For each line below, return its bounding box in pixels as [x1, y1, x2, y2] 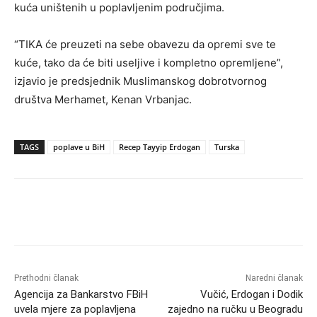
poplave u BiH [53, 141, 105, 152]
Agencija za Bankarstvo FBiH [14, 287, 148, 301]
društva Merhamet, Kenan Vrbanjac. [14, 92, 192, 106]
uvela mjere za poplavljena [14, 302, 136, 316]
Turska [214, 141, 239, 152]
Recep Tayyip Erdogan [119, 141, 200, 152]
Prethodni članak [14, 272, 79, 283]
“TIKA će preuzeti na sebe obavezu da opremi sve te [14, 37, 276, 51]
